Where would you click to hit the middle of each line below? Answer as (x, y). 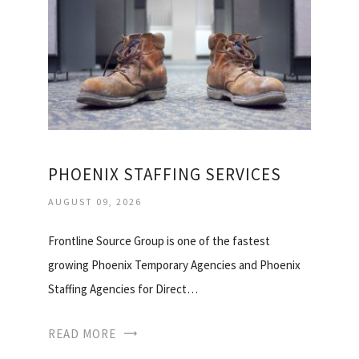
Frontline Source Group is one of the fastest (159, 241)
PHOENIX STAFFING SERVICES (165, 175)
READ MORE (82, 334)
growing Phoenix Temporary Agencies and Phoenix (174, 265)
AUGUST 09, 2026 (95, 202)
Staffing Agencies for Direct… (123, 289)
